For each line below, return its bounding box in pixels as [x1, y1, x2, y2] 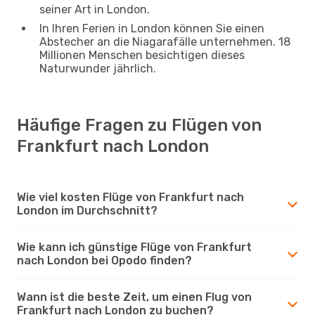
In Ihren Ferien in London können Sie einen [39, 21, 264, 35]
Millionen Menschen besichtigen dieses [39, 48, 245, 62]
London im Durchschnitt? [17, 203, 157, 217]
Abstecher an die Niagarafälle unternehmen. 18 [39, 34, 290, 49]
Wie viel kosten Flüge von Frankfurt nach [17, 190, 244, 204]
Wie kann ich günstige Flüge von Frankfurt [17, 240, 252, 254]
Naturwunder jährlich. [39, 61, 156, 75]
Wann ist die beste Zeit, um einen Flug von [17, 290, 252, 304]
